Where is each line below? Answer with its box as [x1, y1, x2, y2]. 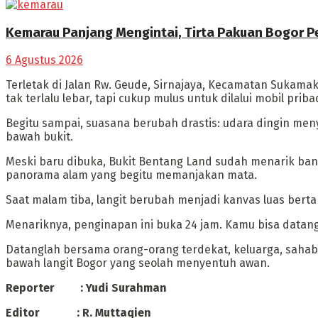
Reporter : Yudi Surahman [6, 281, 167, 295]
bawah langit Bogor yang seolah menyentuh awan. [6, 256, 270, 270]
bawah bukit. [6, 130, 73, 144]
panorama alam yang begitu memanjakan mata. [6, 168, 257, 182]
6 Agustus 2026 [6, 53, 83, 67]
